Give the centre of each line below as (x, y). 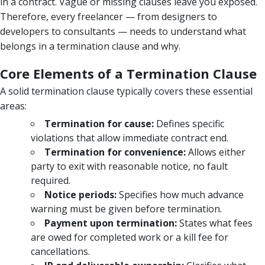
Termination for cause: (99, 123)
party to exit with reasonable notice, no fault (129, 166)
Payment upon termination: (111, 223)
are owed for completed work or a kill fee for (130, 237)
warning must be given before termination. (126, 209)
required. (51, 180)
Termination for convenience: (115, 152)
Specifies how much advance (180, 194)
